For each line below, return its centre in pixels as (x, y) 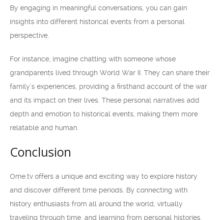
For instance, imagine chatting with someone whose (93, 59)
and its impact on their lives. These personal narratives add (105, 100)
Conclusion (41, 152)
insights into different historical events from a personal (97, 22)
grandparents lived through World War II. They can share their (110, 73)
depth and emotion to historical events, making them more (104, 114)
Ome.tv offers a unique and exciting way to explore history (104, 176)
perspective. (29, 35)
